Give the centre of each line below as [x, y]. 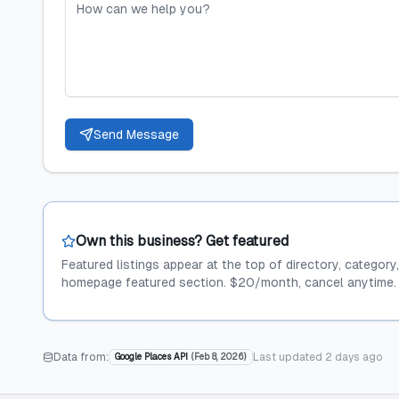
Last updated [289, 357]
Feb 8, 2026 [219, 357]
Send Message [136, 134]
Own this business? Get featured [182, 241]
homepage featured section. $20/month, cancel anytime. [229, 282]
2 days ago [354, 357]
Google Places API [151, 357]
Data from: [81, 357]
